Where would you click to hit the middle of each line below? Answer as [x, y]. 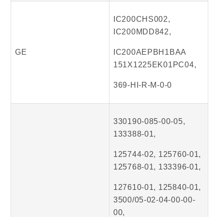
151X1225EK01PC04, [155, 65]
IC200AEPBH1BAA [150, 52]
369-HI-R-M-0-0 [143, 85]
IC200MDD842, [142, 32]
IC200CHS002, [142, 19]
